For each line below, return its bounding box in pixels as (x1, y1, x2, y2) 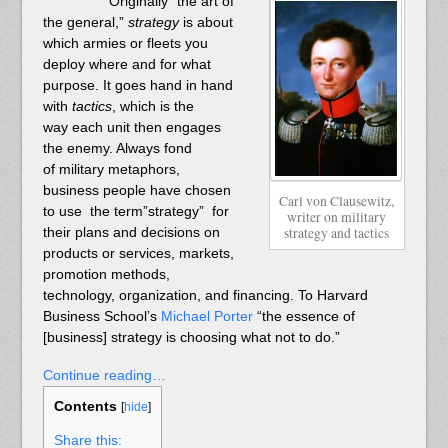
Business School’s (42, 308, 161, 325)
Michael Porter (160, 308, 253, 325)
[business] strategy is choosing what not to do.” (42, 329, 340, 346)
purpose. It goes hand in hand (42, 77, 233, 94)
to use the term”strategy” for (42, 203, 229, 220)
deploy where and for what (42, 56, 211, 73)
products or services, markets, (42, 245, 234, 262)
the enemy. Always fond (42, 140, 192, 157)
